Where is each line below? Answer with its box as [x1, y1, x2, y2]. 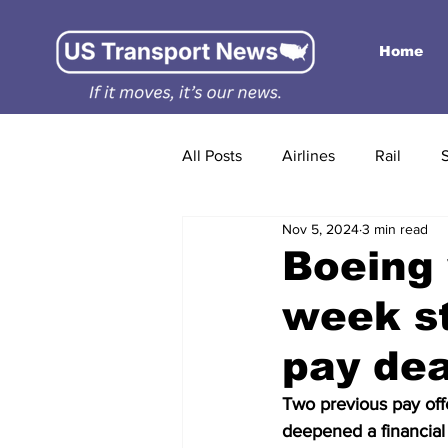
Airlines [282, 147, 335, 164]
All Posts [182, 147, 242, 164]
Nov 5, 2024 [282, 220, 359, 237]
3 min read [362, 220, 428, 237]
